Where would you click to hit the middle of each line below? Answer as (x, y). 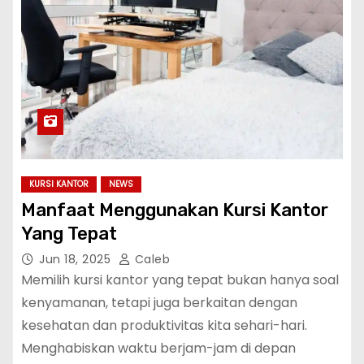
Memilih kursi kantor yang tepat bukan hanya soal (180, 280)
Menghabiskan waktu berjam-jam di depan (158, 348)
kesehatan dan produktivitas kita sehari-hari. (164, 325)
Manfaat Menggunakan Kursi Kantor (175, 210)
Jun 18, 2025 (77, 259)
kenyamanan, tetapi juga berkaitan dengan (159, 303)
